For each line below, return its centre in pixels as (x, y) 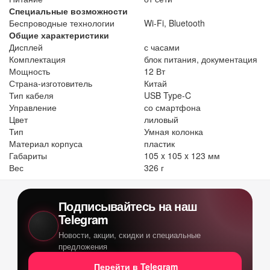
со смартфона (172, 108)
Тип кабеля (31, 96)
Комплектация (37, 59)
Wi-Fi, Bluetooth (174, 23)
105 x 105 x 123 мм (182, 156)
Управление (33, 108)
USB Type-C (168, 96)
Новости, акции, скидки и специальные (130, 235)
